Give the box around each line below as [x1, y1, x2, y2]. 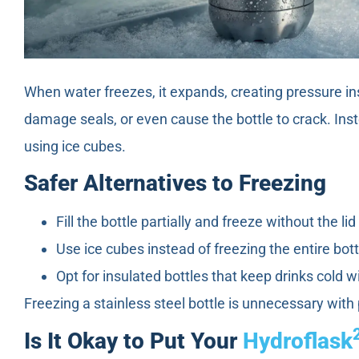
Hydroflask [243, 327, 353, 354]
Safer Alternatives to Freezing [24, 170, 326, 197]
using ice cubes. [24, 137, 126, 155]
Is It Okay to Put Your [24, 327, 243, 354]
